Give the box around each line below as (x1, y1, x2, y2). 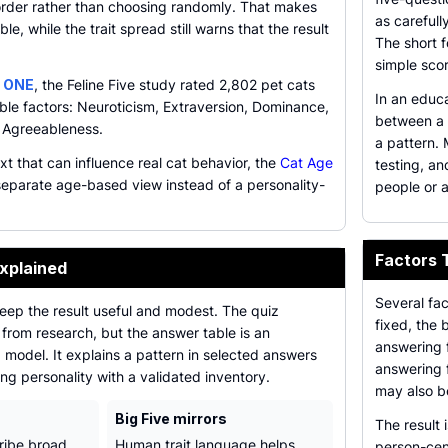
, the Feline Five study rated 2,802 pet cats (34, 76, 315, 93)
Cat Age (280, 154, 333, 171)
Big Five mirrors (115, 410, 227, 427)
